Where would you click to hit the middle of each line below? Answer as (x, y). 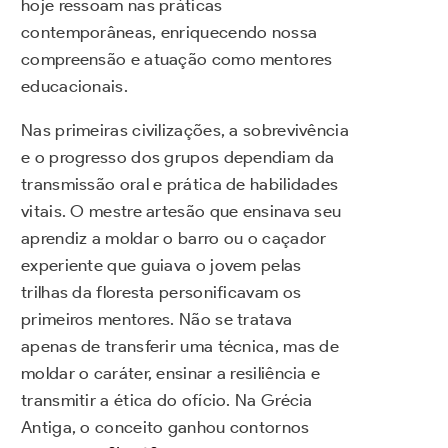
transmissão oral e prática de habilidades (180, 184)
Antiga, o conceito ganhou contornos (165, 427)
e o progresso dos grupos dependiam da (178, 157)
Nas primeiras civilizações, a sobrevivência (185, 130)
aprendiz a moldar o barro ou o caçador (174, 238)
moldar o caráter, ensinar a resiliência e (171, 373)
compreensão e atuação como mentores (177, 59)
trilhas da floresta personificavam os (161, 292)
